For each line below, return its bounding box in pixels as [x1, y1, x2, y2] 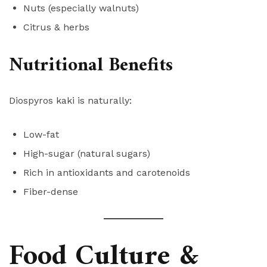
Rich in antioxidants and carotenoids [23, 167, 190, 179]
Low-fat [23, 129, 59, 141]
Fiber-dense [23, 186, 78, 198]
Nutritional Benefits [9, 49, 173, 83]
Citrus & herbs [23, 21, 89, 33]
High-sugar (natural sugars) [23, 148, 150, 160]
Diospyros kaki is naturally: [9, 95, 132, 107]
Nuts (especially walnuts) [23, 2, 139, 14]
